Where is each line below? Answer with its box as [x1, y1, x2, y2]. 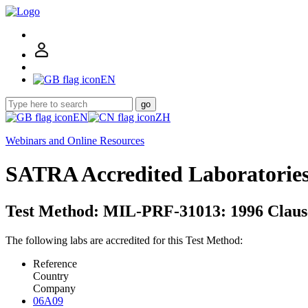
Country [33, 269, 69, 282]
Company [33, 282, 76, 294]
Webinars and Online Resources [5, 135, 144, 146]
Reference [33, 257, 77, 269]
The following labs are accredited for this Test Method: [5, 234, 243, 246]
